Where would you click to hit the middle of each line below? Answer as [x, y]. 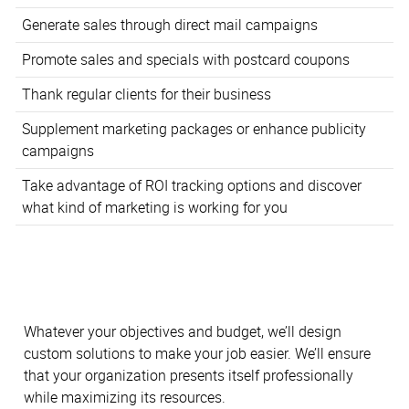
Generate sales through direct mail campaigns [169, 25]
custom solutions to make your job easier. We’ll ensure [197, 353]
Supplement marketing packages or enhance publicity [194, 129]
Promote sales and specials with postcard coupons [185, 60]
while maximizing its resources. [125, 397]
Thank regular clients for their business [146, 94]
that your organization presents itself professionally [189, 375]
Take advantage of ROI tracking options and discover [191, 186]
